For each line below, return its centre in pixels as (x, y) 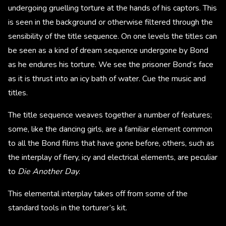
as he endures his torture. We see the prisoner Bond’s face (111, 65)
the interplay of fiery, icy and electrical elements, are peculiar (113, 158)
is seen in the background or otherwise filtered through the (110, 22)
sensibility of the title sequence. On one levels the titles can (112, 37)
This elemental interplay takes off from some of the (98, 194)
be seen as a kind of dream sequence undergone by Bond (108, 51)
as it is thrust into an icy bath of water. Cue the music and (107, 79)
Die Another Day (48, 172)
